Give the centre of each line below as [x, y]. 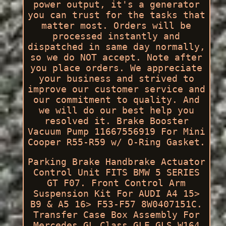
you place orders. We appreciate [117, 68]
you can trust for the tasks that [116, 15]
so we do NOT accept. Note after [117, 57]
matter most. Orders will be [117, 25]
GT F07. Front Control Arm [117, 183]
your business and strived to [116, 78]
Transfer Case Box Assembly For [116, 214]
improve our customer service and [116, 89]
